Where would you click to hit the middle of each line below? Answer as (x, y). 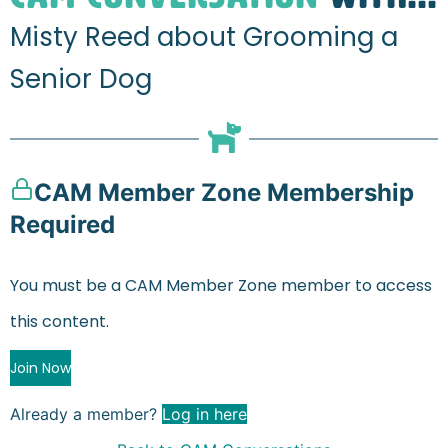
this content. (59, 321)
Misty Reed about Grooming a (204, 37)
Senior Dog (81, 79)
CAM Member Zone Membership (224, 192)
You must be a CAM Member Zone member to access (221, 285)
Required (62, 224)
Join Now (40, 368)
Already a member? (86, 414)
